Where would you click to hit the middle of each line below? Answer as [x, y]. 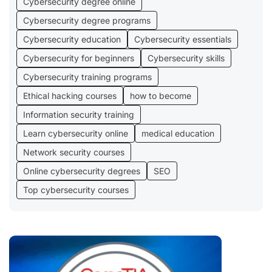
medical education [178, 133]
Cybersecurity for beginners [79, 58]
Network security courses [74, 152]
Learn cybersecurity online [76, 133]
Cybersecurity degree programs [87, 20]
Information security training [79, 114]
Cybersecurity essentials [183, 39]
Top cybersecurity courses [76, 189]
